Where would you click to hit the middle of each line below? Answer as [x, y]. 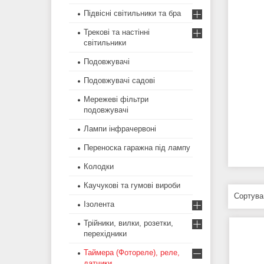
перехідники [105, 234]
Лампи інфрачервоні [120, 129]
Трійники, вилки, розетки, [128, 223]
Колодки [99, 167]
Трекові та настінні [117, 32]
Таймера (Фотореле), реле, [132, 253]
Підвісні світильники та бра [132, 14]
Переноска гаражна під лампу [137, 148]
